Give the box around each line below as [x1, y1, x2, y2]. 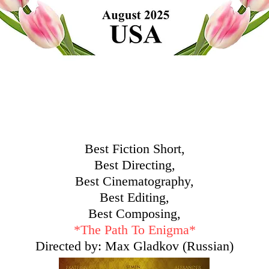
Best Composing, [88, 206, 181, 221]
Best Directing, [94, 157, 175, 172]
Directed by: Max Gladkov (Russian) [35, 238, 234, 253]
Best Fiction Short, [84, 141, 185, 156]
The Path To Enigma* [80, 222, 196, 237]
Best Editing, [100, 190, 169, 205]
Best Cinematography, [75, 174, 194, 189]
